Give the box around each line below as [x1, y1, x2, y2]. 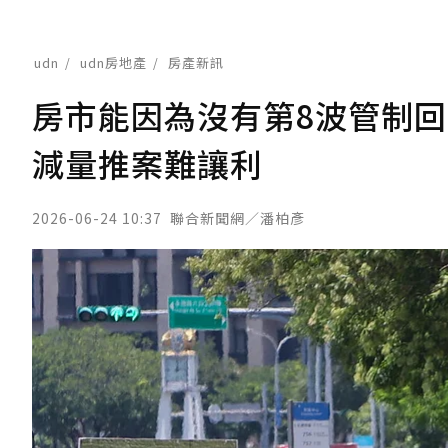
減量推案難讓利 [32, 140, 263, 186]
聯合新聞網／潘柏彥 [170, 208, 305, 228]
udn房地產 [80, 53, 147, 72]
